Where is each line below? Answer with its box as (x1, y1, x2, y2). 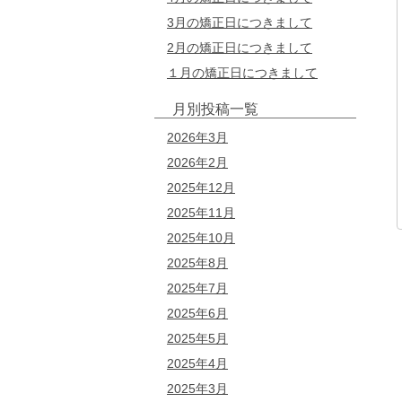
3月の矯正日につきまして (167, 15, 312, 30)
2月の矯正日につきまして (167, 40, 312, 55)
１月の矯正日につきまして (167, 66, 318, 80)
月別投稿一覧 (172, 101, 258, 117)
